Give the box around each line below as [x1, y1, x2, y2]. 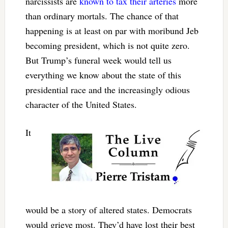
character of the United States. [25, 98, 137, 111]
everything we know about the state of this [25, 69, 181, 81]
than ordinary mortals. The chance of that [25, 10, 179, 22]
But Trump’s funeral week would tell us [25, 54, 172, 67]
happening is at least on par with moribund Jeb [25, 24, 198, 37]
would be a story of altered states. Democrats [25, 204, 192, 216]
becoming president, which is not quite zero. [25, 39, 190, 52]
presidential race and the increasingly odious [25, 83, 190, 96]
